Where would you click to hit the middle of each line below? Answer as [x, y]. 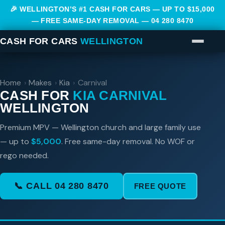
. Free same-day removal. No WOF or [128, 142]
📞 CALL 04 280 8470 [62, 186]
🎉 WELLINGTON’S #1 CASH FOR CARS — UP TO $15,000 [113, 9]
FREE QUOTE [160, 186]
